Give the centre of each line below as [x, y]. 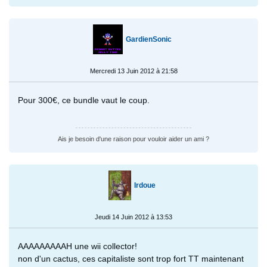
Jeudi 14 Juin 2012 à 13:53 [133, 217]
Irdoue [145, 186]
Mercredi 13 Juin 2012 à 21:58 [133, 71]
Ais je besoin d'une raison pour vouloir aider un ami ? [133, 139]
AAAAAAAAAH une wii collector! [77, 246]
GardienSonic [148, 40]
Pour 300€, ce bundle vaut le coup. [84, 100]
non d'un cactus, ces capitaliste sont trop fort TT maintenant [131, 259]
